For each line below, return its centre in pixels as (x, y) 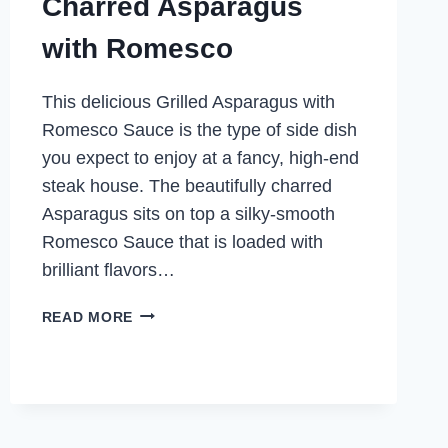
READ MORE (87, 316)
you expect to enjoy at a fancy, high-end (200, 157)
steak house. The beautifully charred (186, 185)
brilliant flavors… (108, 269)
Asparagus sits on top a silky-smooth (188, 213)
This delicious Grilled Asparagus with (188, 101)
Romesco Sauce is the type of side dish (199, 129)
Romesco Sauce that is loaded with (182, 241)
